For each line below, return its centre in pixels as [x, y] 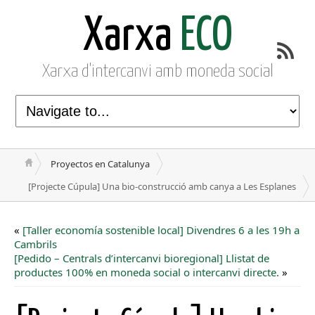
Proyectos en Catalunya [100, 164]
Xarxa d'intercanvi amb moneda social [157, 72]
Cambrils [36, 244]
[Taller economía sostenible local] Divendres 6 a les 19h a [161, 230]
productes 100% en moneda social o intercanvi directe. [147, 272]
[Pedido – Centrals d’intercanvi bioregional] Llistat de [142, 258]
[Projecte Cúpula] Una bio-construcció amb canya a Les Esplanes [162, 186]
